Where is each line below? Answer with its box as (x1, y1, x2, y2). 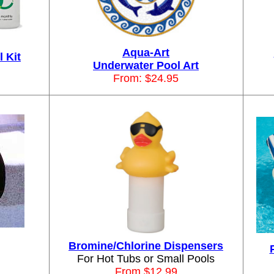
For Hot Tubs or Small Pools (77, 253, 215, 265)
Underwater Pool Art (93, 59, 199, 72)
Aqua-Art (122, 46, 169, 59)
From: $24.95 (113, 72, 179, 84)
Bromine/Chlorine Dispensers (68, 240, 223, 252)
